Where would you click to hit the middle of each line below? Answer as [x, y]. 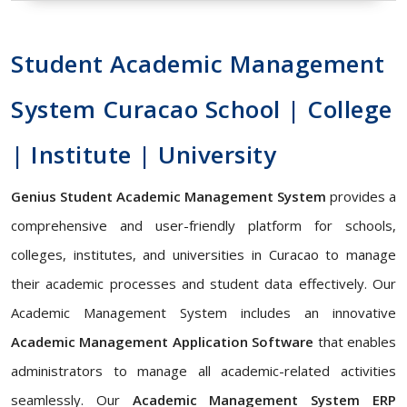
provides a [361, 196]
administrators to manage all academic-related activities [203, 371]
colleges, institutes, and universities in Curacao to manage [203, 254]
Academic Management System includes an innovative [203, 313]
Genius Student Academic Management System [169, 196]
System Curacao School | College [202, 109]
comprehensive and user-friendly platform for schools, [203, 225]
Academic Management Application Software [163, 342]
